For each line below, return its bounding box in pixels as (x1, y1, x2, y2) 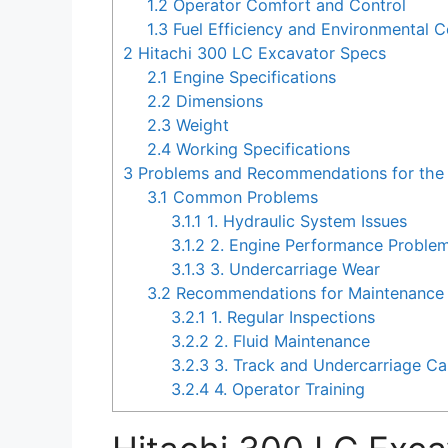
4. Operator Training (209, 379, 366, 400)
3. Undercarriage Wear (205, 259, 381, 280)
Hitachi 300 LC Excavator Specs (133, 43, 386, 64)
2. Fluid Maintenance (209, 331, 371, 352)
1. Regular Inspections (206, 307, 376, 328)
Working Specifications (171, 139, 351, 160)
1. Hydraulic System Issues (202, 211, 408, 232)
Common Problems (168, 187, 319, 208)
